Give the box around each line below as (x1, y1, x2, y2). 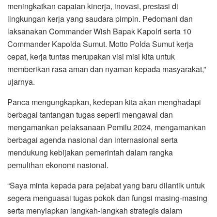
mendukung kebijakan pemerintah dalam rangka (7, 146, 173, 158)
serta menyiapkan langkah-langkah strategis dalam (7, 204, 182, 216)
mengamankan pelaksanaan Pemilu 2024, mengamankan (7, 121, 206, 133)
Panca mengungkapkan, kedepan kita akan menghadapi (7, 96, 201, 108)
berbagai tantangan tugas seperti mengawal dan (7, 108, 173, 120)
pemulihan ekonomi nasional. (7, 159, 108, 170)
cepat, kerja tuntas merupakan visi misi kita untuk (7, 50, 175, 62)
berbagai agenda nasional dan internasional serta (7, 134, 178, 145)
